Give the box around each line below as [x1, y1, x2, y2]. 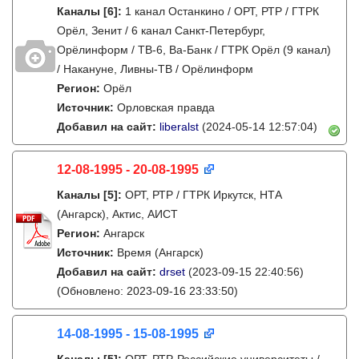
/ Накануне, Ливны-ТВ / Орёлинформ [57, 63, 253, 75]
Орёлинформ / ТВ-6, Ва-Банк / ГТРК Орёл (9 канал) [57, 43, 331, 56]
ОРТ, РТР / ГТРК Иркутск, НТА [125, 188, 282, 201]
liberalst [159, 120, 199, 133]
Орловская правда [117, 101, 215, 114]
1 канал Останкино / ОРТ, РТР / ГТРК [125, 5, 319, 18]
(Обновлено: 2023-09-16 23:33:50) [57, 284, 238, 297]
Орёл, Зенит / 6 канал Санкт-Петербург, [57, 24, 265, 37]
